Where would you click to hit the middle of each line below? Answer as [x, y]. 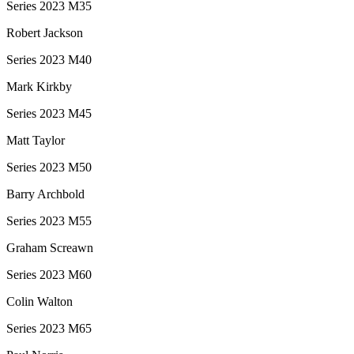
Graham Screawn [50, 247]
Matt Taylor [36, 140]
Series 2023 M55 [49, 220]
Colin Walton [40, 301]
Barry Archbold [45, 194]
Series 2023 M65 [49, 328]
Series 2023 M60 [49, 274]
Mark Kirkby [39, 86]
